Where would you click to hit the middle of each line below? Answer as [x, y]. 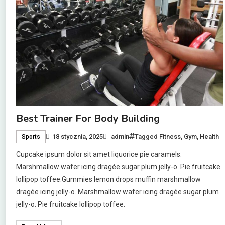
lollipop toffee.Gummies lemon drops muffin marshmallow [109, 179]
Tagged [147, 136]
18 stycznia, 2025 [78, 136]
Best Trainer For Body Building [88, 118]
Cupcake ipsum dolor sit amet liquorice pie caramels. [99, 154]
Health [210, 136]
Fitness [170, 136]
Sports [31, 136]
